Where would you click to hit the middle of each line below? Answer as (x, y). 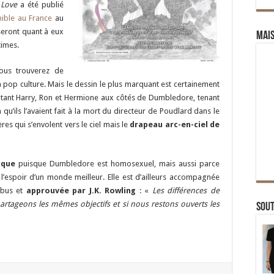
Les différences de (186, 191)
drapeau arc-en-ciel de (175, 124)
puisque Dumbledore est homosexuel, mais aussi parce (117, 164)
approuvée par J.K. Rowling (81, 191)
